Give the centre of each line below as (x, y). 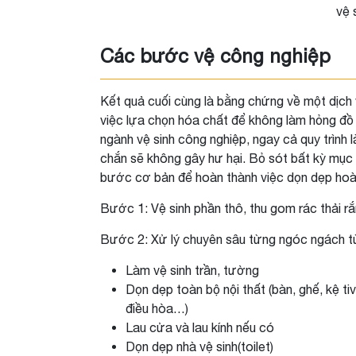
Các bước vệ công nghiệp (215, 55)
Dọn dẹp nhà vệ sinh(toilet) (199, 346)
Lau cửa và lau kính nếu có (200, 327)
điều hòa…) (157, 308)
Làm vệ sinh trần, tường (192, 270)
